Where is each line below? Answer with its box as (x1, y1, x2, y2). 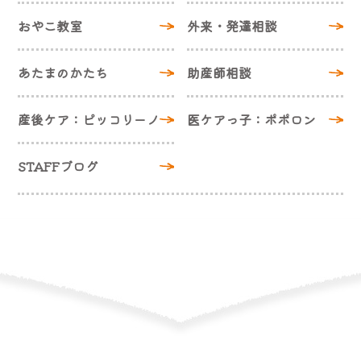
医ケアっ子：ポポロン (187, 110, 317, 130)
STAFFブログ (18, 156, 99, 176)
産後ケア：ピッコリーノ (18, 110, 160, 130)
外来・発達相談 (187, 16, 278, 36)
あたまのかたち (18, 63, 109, 83)
